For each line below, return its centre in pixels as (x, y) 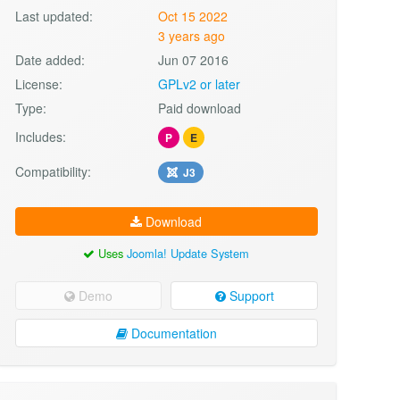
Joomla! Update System (188, 253)
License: (38, 83)
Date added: (50, 59)
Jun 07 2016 (194, 59)
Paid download (200, 108)
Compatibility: (53, 171)
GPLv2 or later (200, 83)
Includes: (40, 136)
